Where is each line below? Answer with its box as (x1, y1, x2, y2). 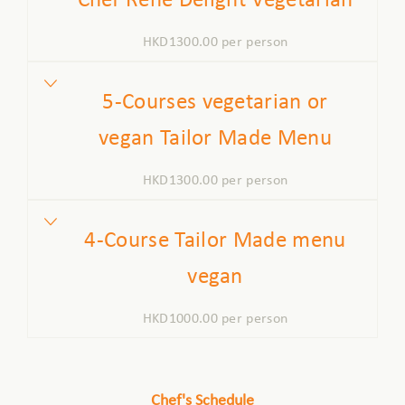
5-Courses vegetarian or (102, 91, 328, 114)
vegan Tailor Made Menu (98, 127, 333, 150)
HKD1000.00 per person (142, 312, 288, 326)
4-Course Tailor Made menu (84, 230, 346, 252)
